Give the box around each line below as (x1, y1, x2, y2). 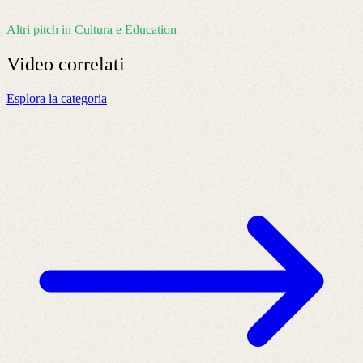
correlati (58, 53, 125, 75)
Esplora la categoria (6, 91, 107, 105)
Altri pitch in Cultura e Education (6, 23, 177, 37)
